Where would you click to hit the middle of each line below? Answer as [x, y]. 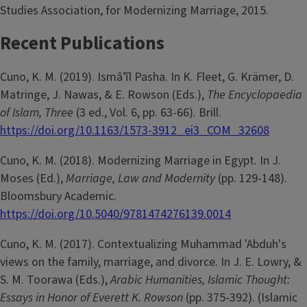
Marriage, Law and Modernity [142, 178]
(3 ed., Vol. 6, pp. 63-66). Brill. [149, 112]
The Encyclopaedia [255, 95]
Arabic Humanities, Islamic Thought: [200, 280]
